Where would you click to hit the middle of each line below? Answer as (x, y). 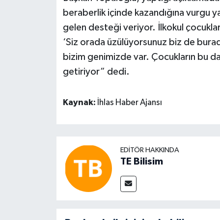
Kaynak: (80, 103)
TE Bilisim (141, 162)
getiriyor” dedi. (96, 72)
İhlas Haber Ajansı (129, 103)
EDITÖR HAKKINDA (150, 150)
